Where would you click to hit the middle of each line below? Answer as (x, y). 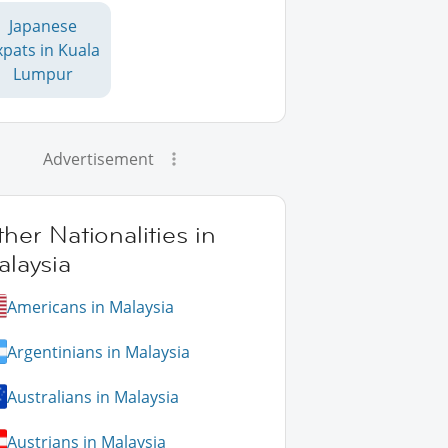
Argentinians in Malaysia (99, 351)
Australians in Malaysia (93, 396)
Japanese (43, 26)
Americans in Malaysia (91, 306)
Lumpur (43, 74)
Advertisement (99, 159)
